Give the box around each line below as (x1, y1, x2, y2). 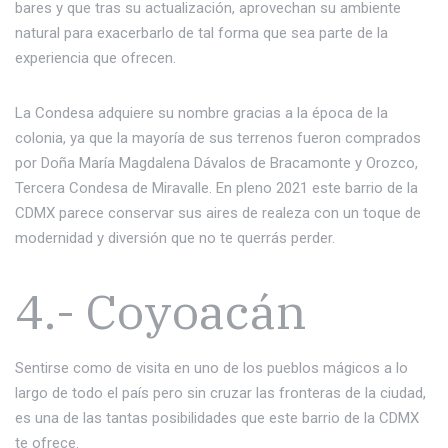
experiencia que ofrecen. (15, 48, 176, 67)
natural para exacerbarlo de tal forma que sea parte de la (15, 23, 388, 42)
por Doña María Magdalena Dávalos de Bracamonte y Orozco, (15, 153, 418, 172)
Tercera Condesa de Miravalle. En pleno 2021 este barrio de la (15, 178, 418, 197)
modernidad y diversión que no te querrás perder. (15, 228, 335, 247)
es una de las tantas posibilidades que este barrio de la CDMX (15, 408, 419, 427)
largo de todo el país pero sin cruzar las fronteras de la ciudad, (15, 383, 426, 402)
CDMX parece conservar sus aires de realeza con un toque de (15, 203, 421, 222)
